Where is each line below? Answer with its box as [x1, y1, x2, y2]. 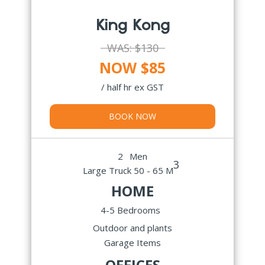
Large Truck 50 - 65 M [83, 164, 173, 176]
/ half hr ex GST [101, 80, 164, 93]
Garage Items [104, 236, 161, 248]
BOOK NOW [109, 110, 156, 122]
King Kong [95, 18, 170, 33]
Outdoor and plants [93, 221, 172, 234]
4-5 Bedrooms [101, 203, 160, 216]
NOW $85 [99, 57, 166, 77]
